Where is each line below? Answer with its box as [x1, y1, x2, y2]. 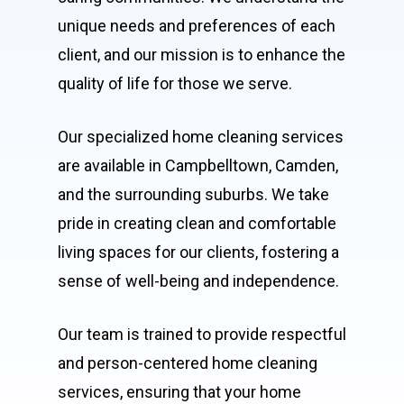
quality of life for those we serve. [58, 73, 292, 93]
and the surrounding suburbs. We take [58, 184, 329, 204]
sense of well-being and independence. [58, 271, 339, 290]
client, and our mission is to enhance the [58, 44, 345, 64]
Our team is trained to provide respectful [58, 324, 346, 344]
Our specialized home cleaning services [58, 126, 344, 146]
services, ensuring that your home [58, 381, 301, 401]
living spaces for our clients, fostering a [58, 242, 339, 262]
